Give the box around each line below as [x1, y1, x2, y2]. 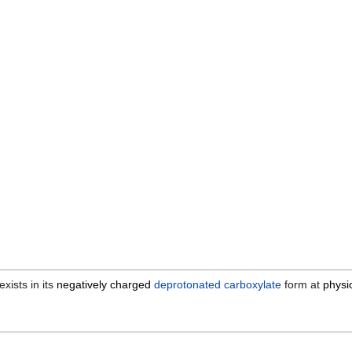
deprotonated [154, 277, 221, 291]
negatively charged [57, 277, 151, 291]
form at [281, 277, 323, 291]
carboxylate [224, 277, 281, 291]
